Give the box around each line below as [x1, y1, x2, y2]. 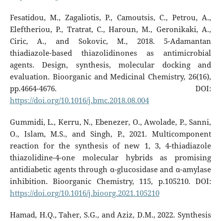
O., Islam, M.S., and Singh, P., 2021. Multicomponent [9, 128, 212, 139]
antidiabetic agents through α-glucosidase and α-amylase [9, 164, 212, 175]
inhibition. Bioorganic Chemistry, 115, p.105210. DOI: [9, 176, 212, 186]
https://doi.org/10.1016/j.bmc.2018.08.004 [9, 95, 149, 106]
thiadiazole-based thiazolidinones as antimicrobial [9, 47, 212, 58]
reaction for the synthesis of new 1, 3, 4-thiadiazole [9, 140, 212, 151]
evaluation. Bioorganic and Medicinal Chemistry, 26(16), [9, 71, 212, 82]
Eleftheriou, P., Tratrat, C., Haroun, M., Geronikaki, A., [9, 24, 212, 35]
